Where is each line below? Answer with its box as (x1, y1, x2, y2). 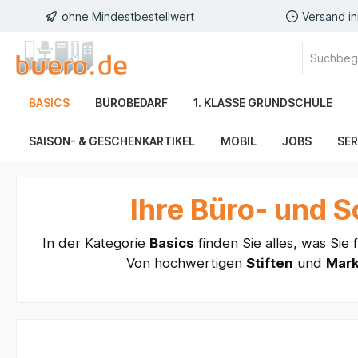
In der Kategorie (42, 235, 149, 252)
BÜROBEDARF (95, 96, 168, 110)
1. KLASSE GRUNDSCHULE (193, 96, 332, 110)
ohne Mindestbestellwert (62, 9, 195, 23)
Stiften (245, 255, 293, 272)
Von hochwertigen (125, 255, 246, 272)
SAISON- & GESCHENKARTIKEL (29, 134, 195, 149)
